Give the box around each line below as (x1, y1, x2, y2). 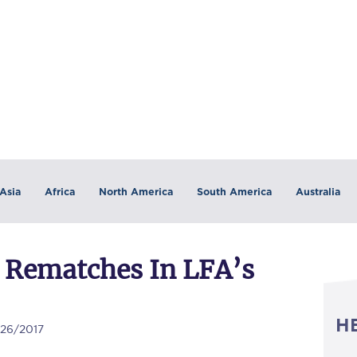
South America (196, 185, 272, 198)
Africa (44, 185, 75, 198)
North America (98, 185, 173, 198)
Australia (295, 185, 340, 198)
